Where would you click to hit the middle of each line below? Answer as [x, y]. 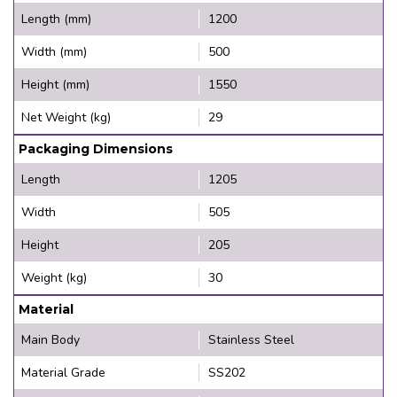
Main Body [51, 340]
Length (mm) [56, 19]
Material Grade [63, 373]
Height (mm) [55, 85]
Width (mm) [54, 52]
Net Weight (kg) [66, 118]
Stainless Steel [251, 340]
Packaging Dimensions [96, 149]
